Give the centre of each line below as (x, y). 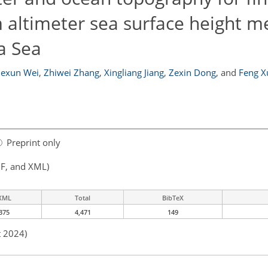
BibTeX (173, 198)
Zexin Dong (192, 72)
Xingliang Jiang (134, 72)
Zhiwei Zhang (71, 72)
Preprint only (33, 143)
